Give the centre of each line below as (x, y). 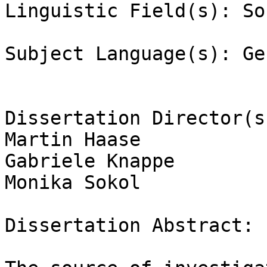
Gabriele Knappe (90, 161)
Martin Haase (73, 140)
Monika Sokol (73, 183)
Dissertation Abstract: (129, 226)
